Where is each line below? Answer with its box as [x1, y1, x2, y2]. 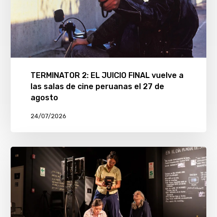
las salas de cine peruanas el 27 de [30, 82, 164, 92]
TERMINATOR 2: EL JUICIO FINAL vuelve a [30, 71, 184, 80]
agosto [30, 93, 58, 103]
